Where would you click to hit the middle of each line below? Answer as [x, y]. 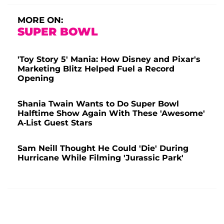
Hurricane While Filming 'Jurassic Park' [100, 158]
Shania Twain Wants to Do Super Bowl [98, 104]
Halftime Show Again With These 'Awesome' [111, 113]
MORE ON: [40, 20]
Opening [36, 78]
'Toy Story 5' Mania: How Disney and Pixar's [109, 59]
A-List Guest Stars [55, 123]
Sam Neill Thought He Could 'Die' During [103, 148]
